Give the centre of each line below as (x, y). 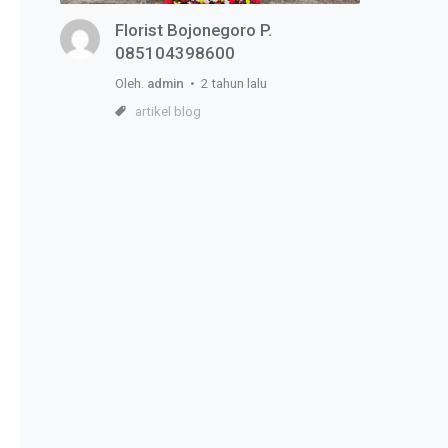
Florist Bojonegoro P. (193, 30)
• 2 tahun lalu (225, 84)
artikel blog (168, 112)
